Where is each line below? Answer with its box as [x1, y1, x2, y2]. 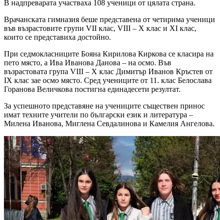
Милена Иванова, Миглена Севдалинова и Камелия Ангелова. [4, 119, 215, 128]
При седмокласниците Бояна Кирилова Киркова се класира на [4, 50, 214, 58]
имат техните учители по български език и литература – [4, 110, 193, 119]
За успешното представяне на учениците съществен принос [4, 102, 205, 110]
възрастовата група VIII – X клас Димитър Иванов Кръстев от [4, 67, 213, 76]
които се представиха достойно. [4, 33, 111, 42]
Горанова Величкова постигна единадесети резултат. [4, 85, 181, 94]
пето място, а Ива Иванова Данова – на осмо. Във [4, 58, 171, 67]
